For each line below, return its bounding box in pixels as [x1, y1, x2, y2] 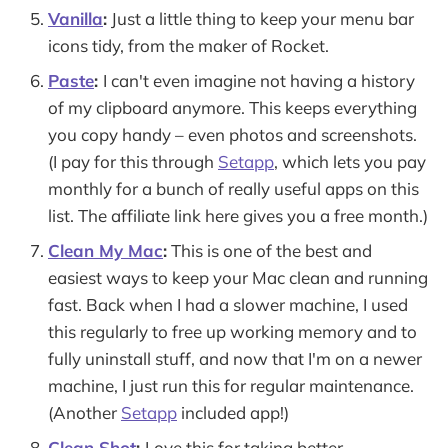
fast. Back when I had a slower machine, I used [48, 293, 408, 315]
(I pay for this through [48, 150, 218, 172]
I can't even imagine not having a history [103, 69, 415, 91]
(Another [48, 401, 121, 423]
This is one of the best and [167, 239, 372, 261]
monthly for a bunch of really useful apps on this [48, 177, 419, 199]
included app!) [177, 401, 289, 423]
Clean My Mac [48, 239, 163, 261]
